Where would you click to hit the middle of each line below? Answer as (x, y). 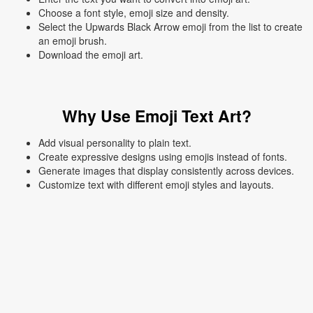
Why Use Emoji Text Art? (156, 116)
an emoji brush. (73, 41)
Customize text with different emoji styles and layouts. (156, 184)
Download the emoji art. (91, 54)
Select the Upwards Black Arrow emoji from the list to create (170, 27)
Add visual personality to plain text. (115, 143)
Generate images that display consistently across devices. (166, 170)
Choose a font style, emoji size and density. (134, 13)
